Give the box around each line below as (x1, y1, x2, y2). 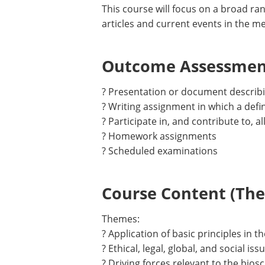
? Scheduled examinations (102, 144, 218, 157)
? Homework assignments (102, 130, 216, 143)
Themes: (102, 212, 140, 225)
